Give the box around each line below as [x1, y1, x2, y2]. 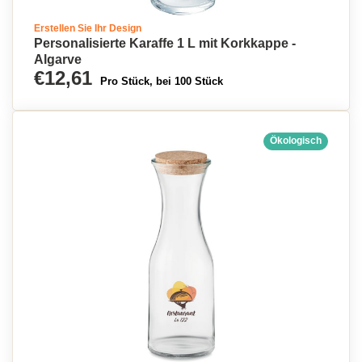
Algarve [34, 53, 82, 66]
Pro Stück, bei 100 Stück [100, 75, 223, 87]
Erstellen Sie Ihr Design [34, 23, 141, 34]
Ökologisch [270, 135, 322, 146]
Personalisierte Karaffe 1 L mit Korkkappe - [34, 36, 296, 50]
